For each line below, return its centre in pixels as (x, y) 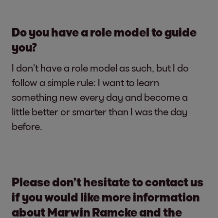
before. (28, 126)
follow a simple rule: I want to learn (85, 82)
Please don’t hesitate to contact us (108, 182)
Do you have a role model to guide (104, 32)
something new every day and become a (100, 97)
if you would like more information (106, 197)
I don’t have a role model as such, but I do (100, 67)
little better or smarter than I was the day (100, 111)
